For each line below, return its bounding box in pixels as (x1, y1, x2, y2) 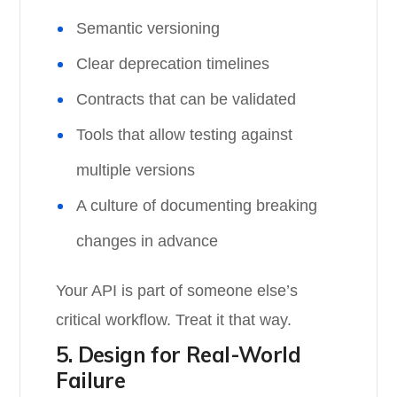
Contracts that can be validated (76, 90, 297, 108)
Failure (56, 367, 126, 393)
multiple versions (76, 161, 196, 179)
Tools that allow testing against (76, 126, 293, 144)
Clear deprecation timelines (76, 55, 270, 73)
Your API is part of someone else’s (56, 282, 299, 300)
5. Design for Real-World (56, 341, 301, 368)
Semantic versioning (76, 19, 221, 37)
